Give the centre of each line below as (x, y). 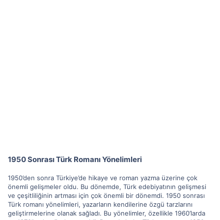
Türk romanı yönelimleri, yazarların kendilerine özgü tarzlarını (100, 204)
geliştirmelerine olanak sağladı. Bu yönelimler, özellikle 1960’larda (107, 213)
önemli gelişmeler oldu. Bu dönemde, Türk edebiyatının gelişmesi (107, 186)
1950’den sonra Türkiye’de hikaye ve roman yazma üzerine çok (103, 178)
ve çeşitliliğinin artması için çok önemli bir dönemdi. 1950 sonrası (106, 195)
